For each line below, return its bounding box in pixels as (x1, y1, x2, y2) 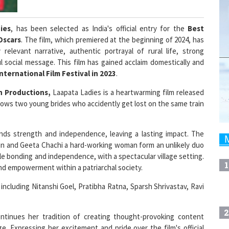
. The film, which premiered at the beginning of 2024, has (20, 20, 204, 31)
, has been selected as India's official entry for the (11, 9, 188, 19)
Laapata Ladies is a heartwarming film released (51, 73, 204, 83)
